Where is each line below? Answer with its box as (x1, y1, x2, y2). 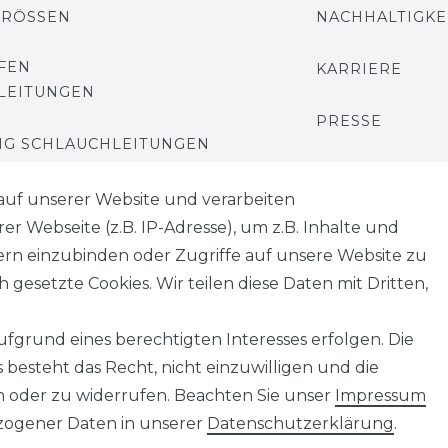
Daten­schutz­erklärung (207, 414, 394, 433)
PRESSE (315, 112, 382, 130)
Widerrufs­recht (189, 311, 315, 330)
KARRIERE (315, 60, 402, 78)
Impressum (335, 386, 426, 405)
